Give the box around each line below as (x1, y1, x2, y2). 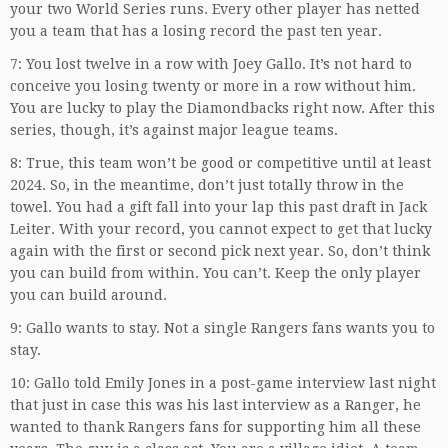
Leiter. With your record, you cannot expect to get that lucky (10, 221, 432, 238)
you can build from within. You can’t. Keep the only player (10, 265, 421, 282)
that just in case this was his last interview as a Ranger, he (10, 397, 421, 414)
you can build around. (10, 287, 167, 304)
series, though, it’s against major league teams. (10, 122, 342, 139)
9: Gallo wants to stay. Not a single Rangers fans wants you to (10, 320, 435, 337)
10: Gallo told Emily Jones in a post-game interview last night (10, 375, 436, 392)
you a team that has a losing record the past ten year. (10, 23, 382, 40)
